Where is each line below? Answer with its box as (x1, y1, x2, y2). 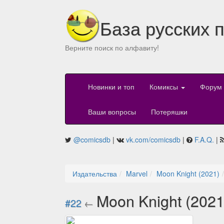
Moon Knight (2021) (156, 168, 219, 179)
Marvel (126, 168, 147, 179)
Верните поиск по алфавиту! (65, 42, 159, 52)
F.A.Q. (194, 134, 214, 145)
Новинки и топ (88, 81, 134, 92)
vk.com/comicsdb (126, 134, 180, 145)
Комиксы (149, 81, 180, 92)
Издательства (72, 168, 117, 179)
